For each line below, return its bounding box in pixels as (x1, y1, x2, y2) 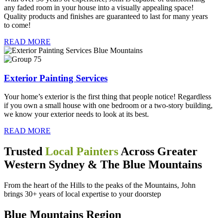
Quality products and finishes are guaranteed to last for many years (4, 12, 208, 20)
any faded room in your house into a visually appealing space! (4, 3, 194, 12)
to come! (4, 20, 31, 29)
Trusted (4, 145, 45, 158)
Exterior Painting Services (4, 73, 108, 83)
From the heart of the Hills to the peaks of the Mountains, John (4, 181, 196, 190)
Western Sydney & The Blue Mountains (4, 158, 205, 171)
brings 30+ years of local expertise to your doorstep (4, 190, 161, 199)
